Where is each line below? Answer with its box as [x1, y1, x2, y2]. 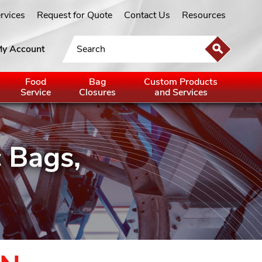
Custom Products [144, 75, 218, 88]
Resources [181, 9, 226, 22]
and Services [154, 86, 208, 99]
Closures [79, 86, 116, 99]
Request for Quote [36, 9, 112, 22]
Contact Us [123, 9, 170, 22]
